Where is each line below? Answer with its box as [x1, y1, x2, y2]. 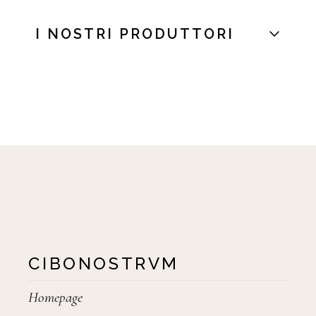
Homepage [28, 288, 83, 307]
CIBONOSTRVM [28, 253, 179, 274]
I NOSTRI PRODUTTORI [35, 25, 235, 43]
